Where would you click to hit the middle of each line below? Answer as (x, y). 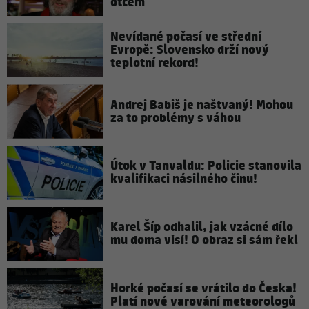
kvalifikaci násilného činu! (184, 179)
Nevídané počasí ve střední (186, 37)
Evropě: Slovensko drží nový (190, 50)
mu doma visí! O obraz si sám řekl (204, 240)
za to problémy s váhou (176, 118)
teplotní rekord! (154, 63)
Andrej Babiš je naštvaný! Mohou (202, 105)
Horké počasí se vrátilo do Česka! (203, 288)
